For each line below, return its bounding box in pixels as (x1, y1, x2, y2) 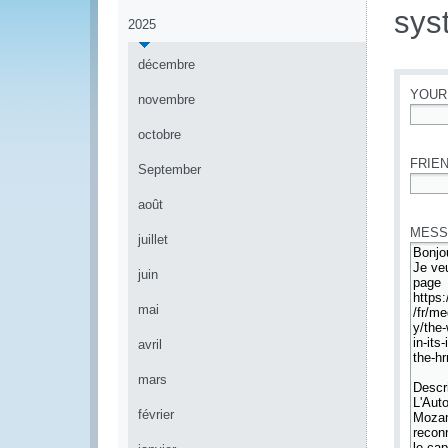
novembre (138, 92, 195, 107)
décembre (138, 57, 195, 72)
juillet (138, 232, 168, 247)
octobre (138, 127, 181, 142)
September (138, 162, 201, 177)
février (138, 407, 174, 422)
